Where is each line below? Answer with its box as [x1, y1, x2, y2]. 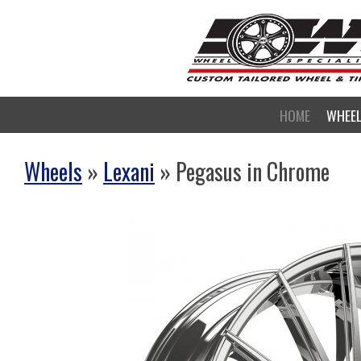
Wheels [24, 155, 82, 188]
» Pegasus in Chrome [155, 155, 330, 188]
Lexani [103, 155, 155, 188]
